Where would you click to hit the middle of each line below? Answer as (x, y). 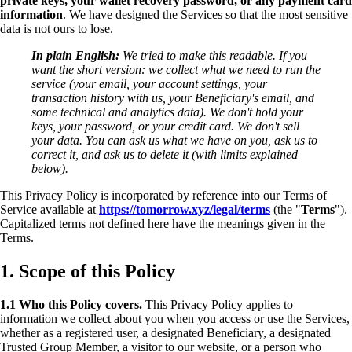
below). (50, 169)
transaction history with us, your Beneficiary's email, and (173, 98)
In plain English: (75, 56)
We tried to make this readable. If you (213, 56)
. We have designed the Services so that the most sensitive (205, 15)
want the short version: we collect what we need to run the (176, 70)
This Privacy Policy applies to (218, 305)
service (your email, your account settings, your (149, 84)
